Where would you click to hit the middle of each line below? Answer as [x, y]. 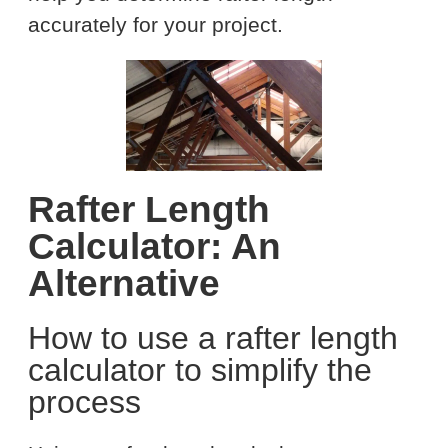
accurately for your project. [155, 25]
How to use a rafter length [213, 337]
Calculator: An [154, 246]
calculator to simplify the [200, 369]
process [84, 401]
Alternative [124, 283]
